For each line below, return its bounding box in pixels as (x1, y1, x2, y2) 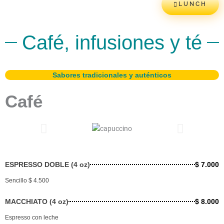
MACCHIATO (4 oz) (5, 197, 68, 206)
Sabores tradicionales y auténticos (52, 71, 171, 79)
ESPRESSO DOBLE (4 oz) (5, 160, 90, 169)
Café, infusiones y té (22, 31, 202, 53)
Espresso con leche (5, 214, 58, 221)
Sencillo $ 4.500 (5, 177, 49, 184)
